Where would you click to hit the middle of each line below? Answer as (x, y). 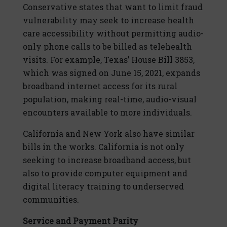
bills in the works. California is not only (104, 147)
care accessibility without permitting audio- (113, 33)
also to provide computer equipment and (105, 173)
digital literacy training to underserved (103, 186)
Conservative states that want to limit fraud (113, 7)
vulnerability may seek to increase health (108, 20)
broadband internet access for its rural (100, 86)
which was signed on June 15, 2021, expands (111, 73)
